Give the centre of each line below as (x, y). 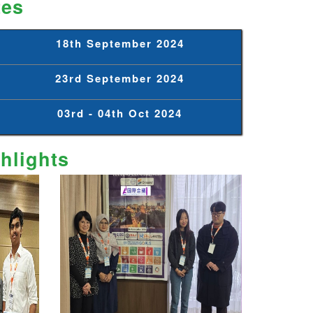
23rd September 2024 (120, 78)
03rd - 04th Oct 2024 (120, 113)
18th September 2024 (120, 43)
